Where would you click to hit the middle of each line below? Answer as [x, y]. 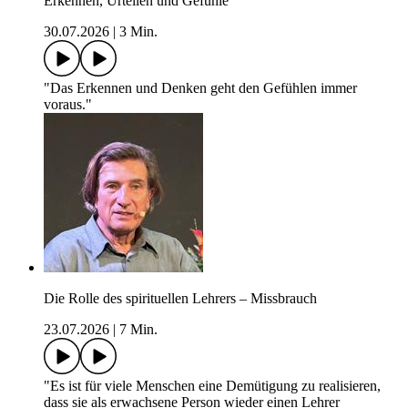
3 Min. [138, 32]
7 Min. [138, 330]
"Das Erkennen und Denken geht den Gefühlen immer [200, 88]
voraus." [68, 105]
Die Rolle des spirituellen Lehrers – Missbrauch [180, 299]
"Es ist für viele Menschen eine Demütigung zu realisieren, [212, 386]
